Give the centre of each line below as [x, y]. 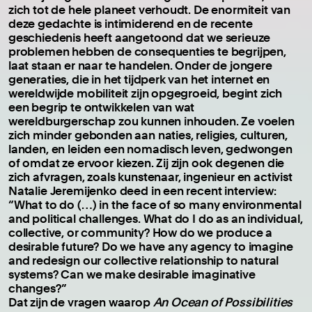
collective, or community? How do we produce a [141, 232]
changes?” [38, 288]
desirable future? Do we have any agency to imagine [151, 246]
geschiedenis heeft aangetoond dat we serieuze [140, 37]
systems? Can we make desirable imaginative [132, 274]
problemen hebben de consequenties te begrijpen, [147, 51]
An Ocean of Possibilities [223, 302]
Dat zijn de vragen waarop [81, 302]
